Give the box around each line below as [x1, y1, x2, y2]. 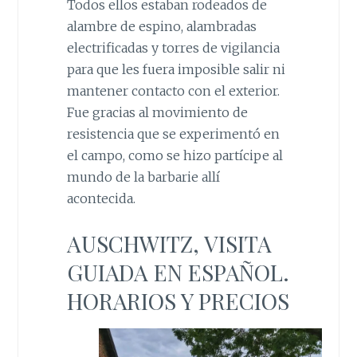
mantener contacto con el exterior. [66, 82, 280, 99]
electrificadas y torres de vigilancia [66, 39, 280, 56]
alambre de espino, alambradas [66, 18, 257, 34]
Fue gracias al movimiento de [66, 104, 248, 120]
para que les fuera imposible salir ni [66, 61, 285, 77]
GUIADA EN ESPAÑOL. [66, 257, 289, 288]
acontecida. [66, 190, 135, 206]
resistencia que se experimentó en [66, 125, 280, 142]
